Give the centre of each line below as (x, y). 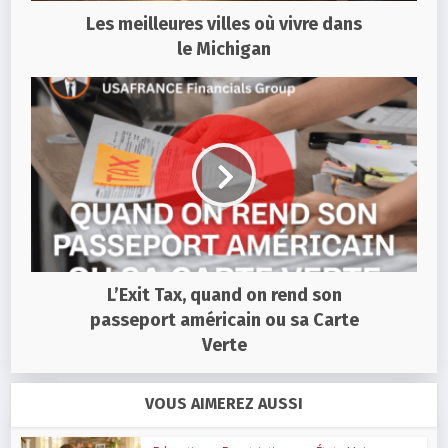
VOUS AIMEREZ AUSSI (224, 404)
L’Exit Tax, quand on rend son (224, 295)
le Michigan (224, 49)
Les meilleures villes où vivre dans (224, 24)
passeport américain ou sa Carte (224, 320)
